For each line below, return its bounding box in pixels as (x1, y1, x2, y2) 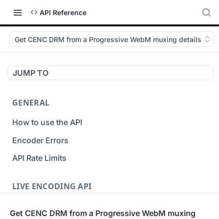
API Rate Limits (12, 153, 66, 163)
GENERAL (12, 97, 50, 108)
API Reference (40, 8, 87, 17)
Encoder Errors (12, 135, 68, 145)
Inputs (12, 201, 36, 211)
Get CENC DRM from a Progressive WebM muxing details (15, 35, 201, 44)
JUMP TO (13, 68, 48, 78)
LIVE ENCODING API (12, 181, 92, 192)
